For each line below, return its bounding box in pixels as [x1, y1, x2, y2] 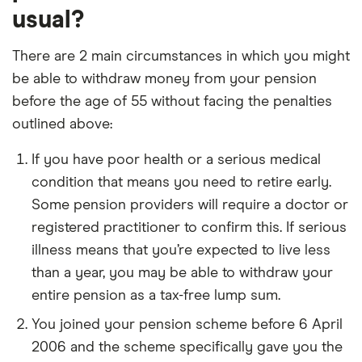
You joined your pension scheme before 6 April [32, 318, 343, 332]
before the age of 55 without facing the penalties [12, 95, 332, 109]
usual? [12, 8, 84, 32]
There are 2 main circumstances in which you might [12, 49, 350, 64]
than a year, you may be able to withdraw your [32, 266, 333, 280]
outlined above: [12, 117, 112, 132]
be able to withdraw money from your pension [12, 72, 317, 86]
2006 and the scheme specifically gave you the [32, 340, 343, 355]
